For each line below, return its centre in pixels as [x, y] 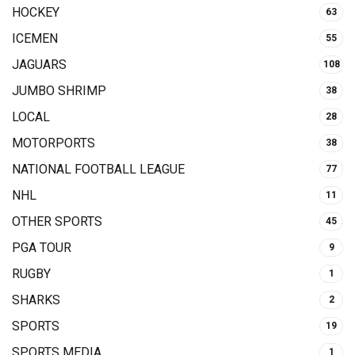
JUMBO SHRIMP [59, 91]
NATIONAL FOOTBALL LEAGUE [98, 170]
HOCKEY [36, 13]
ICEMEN [35, 39]
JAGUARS [39, 65]
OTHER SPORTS [57, 222]
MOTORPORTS [53, 143]
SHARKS [36, 300]
